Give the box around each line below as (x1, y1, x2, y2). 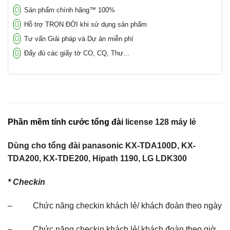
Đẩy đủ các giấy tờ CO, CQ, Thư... (22, 49, 129, 57)
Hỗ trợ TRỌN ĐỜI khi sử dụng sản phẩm (22, 21, 147, 29)
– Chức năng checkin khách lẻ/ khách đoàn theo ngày (8, 201, 222, 210)
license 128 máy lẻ (123, 118, 196, 127)
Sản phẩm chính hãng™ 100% (22, 6, 115, 14)
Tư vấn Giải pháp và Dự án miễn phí (22, 34, 133, 43)
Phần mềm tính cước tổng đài (8, 118, 123, 127)
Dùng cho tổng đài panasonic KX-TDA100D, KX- (8, 141, 196, 150)
